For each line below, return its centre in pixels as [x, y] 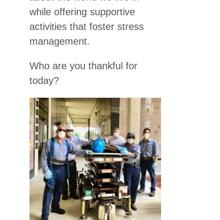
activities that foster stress [87, 27]
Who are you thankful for [83, 66]
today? [44, 81]
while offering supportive [82, 12]
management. [60, 41]
